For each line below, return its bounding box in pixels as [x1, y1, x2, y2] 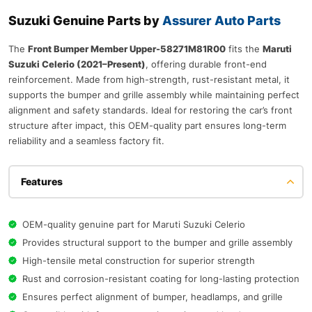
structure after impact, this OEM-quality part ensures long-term [8, 119, 286, 131]
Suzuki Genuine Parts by [8, 13, 162, 28]
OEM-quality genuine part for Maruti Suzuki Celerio [22, 218, 245, 230]
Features [21, 175, 63, 187]
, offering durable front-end [146, 58, 267, 70]
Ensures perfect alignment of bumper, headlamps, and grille [22, 290, 283, 302]
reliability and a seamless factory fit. [8, 134, 164, 146]
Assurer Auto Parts [162, 13, 281, 28]
